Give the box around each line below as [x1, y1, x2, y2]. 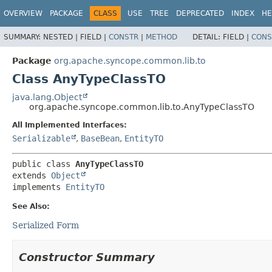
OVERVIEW [4, 9, 42, 18]
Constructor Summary [19, 250, 155, 263]
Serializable [12, 133, 70, 143]
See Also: [12, 202, 50, 211]
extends [12, 170, 51, 180]
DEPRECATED [176, 9, 224, 18]
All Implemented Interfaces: [12, 120, 127, 129]
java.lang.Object [12, 92, 82, 102]
